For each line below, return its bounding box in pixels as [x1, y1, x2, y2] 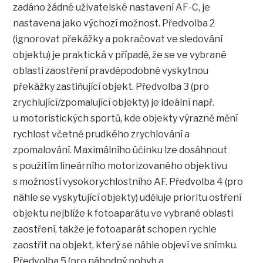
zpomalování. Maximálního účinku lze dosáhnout [13, 144, 228, 156]
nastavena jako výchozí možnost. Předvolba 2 [13, 18, 215, 29]
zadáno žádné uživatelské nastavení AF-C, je [13, 2, 211, 14]
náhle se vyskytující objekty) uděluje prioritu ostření [13, 192, 242, 204]
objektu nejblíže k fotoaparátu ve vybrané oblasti [13, 208, 234, 220]
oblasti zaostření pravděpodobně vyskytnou [13, 65, 209, 77]
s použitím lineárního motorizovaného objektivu [13, 160, 228, 172]
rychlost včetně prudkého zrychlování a [13, 129, 190, 140]
